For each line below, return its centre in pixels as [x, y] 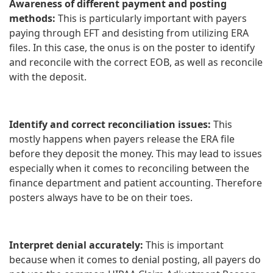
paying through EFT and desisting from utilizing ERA [129, 33]
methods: [32, 18]
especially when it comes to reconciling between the [129, 168]
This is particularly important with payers [151, 18]
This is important [183, 245]
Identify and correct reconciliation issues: [110, 124]
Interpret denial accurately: [76, 245]
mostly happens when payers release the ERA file [122, 139]
